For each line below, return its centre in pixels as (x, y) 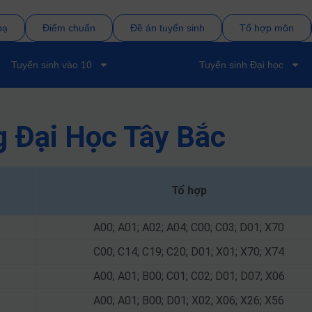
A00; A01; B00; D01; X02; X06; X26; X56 (189, 301)
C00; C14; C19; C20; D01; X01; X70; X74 (189, 252)
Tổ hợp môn (266, 28)
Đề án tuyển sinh (167, 28)
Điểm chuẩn (69, 28)
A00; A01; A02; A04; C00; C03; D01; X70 (189, 227)
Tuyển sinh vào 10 (52, 65)
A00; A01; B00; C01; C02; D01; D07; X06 (189, 276)
